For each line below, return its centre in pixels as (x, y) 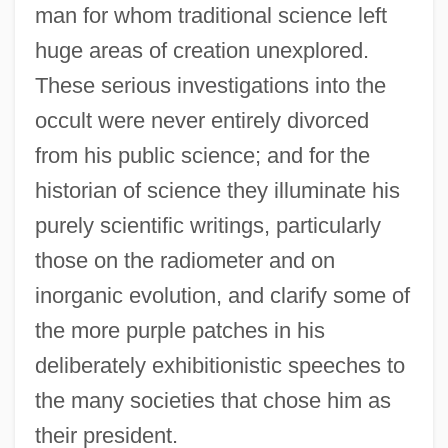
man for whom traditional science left (210, 15)
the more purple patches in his (179, 330)
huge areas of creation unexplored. (201, 50)
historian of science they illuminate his (217, 190)
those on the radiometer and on (184, 260)
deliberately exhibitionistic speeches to (219, 365)
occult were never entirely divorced (201, 120)
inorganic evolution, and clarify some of (222, 295)
